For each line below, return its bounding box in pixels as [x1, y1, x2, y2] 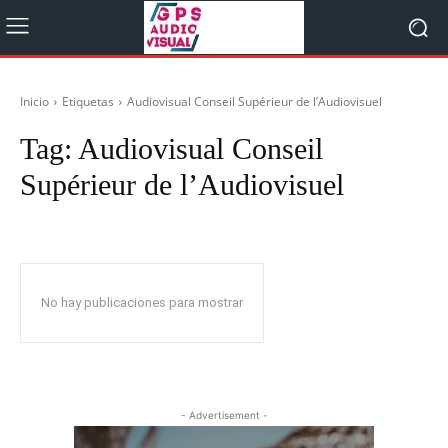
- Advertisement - [180, 409, 268, 421]
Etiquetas [62, 93, 114, 110]
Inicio [20, 93, 49, 110]
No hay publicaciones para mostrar [41, 295, 243, 310]
